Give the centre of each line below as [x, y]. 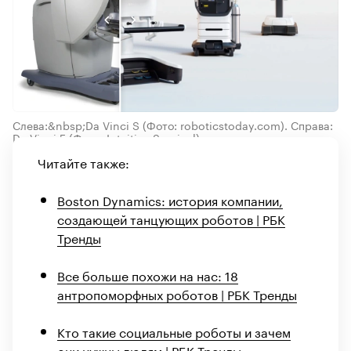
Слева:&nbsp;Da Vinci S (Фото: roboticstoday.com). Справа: [173, 125]
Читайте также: [83, 162]
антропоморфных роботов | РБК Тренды [177, 294]
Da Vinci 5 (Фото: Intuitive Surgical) [106, 138]
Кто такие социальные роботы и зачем [174, 331]
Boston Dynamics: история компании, [170, 200]
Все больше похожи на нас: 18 [148, 275]
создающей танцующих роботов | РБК [171, 219]
